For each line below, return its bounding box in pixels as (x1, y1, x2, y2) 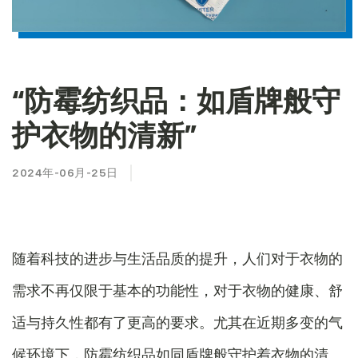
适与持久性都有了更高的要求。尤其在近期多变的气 (12, 312, 343, 332)
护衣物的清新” (12, 118, 197, 153)
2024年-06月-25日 (12, 166, 118, 180)
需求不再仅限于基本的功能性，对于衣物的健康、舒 (12, 280, 343, 300)
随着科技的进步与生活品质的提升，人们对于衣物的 (12, 249, 343, 268)
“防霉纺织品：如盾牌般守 (12, 84, 340, 118)
